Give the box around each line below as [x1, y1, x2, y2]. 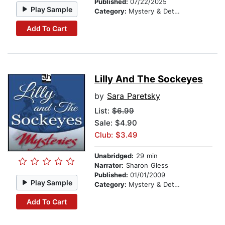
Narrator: [94, 161, 124, 170]
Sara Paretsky [107, 91, 160, 101]
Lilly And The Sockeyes [94, 73, 203, 85]
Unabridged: [94, 152, 134, 160]
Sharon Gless [124, 161, 168, 170]
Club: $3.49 [94, 130, 138, 140]
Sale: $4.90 [94, 118, 137, 128]
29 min [134, 152, 158, 160]
